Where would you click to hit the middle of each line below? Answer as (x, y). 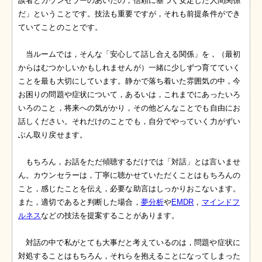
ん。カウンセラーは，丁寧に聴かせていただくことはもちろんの (129, 175)
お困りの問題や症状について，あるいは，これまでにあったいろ (129, 95)
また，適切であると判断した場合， (80, 202)
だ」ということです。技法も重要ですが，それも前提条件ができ (129, 14)
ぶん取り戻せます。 (53, 135)
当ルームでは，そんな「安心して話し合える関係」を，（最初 (133, 54)
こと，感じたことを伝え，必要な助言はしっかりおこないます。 (129, 189)
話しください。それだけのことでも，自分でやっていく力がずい (129, 122)
